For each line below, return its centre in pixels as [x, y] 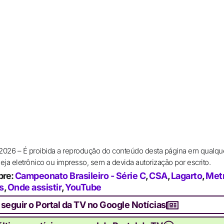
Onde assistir [34, 187]
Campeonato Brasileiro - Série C [80, 176]
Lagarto [186, 176]
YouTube [83, 187]
